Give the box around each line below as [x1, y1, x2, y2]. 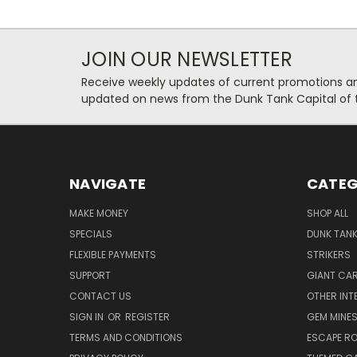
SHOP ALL [306, 206, 348, 221]
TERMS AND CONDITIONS [69, 331, 182, 345]
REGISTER [125, 310, 170, 324]
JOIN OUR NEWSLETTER [81, 46, 292, 73]
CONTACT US [69, 289, 131, 304]
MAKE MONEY [69, 206, 128, 221]
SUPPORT [69, 269, 111, 283]
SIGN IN [69, 310, 106, 324]
